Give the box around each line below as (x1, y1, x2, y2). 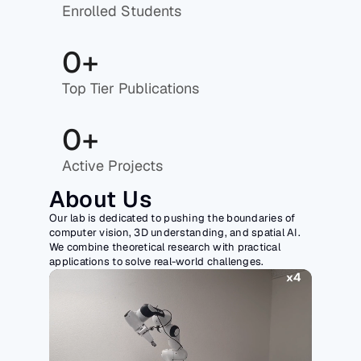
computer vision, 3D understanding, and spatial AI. (49, 226, 301, 239)
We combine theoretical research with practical (49, 240, 280, 254)
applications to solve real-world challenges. (49, 255, 264, 268)
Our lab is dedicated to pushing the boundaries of (49, 211, 296, 225)
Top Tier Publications (62, 79, 199, 98)
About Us (49, 185, 152, 214)
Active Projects (62, 156, 163, 175)
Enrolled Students (62, 2, 181, 20)
